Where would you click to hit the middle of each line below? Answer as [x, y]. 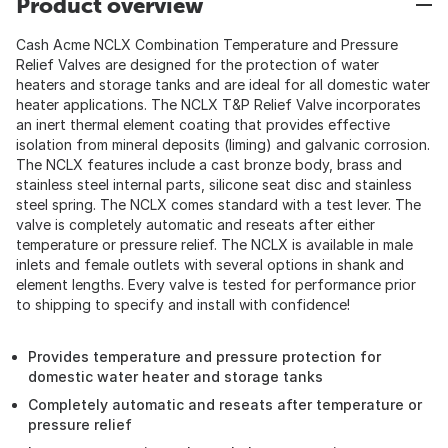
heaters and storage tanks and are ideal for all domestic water [223, 84]
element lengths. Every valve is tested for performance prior [216, 284]
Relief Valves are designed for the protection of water [197, 64]
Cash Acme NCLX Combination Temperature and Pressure [207, 44]
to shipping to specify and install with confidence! [183, 304]
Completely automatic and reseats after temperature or [225, 404]
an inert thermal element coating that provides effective [203, 124]
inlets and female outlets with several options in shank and [210, 264]
